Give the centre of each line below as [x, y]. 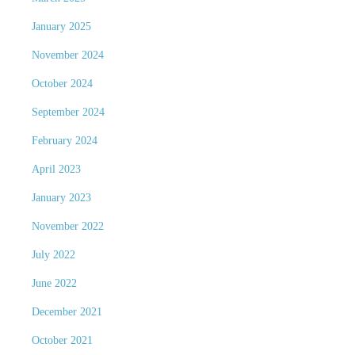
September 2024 [68, 112]
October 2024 [62, 84]
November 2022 [67, 226]
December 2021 [67, 312]
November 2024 [67, 55]
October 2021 [62, 340]
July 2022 [53, 255]
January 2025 [61, 27]
